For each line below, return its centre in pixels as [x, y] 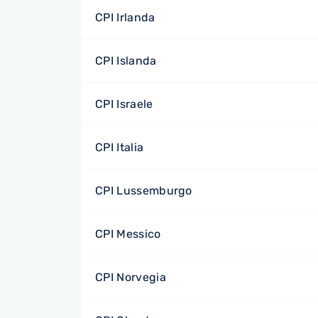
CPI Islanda [126, 61]
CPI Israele [124, 104]
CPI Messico [128, 234]
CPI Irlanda [125, 17]
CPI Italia [120, 147]
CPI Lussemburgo [144, 191]
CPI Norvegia [131, 277]
